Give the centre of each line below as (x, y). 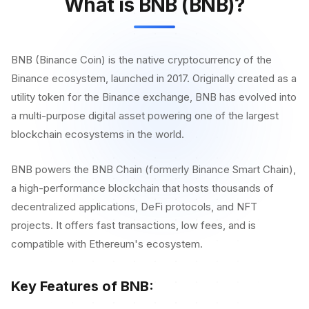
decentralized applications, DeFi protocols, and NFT (134, 207)
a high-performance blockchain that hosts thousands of (142, 188)
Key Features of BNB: (82, 286)
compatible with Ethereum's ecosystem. (107, 244)
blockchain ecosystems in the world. (98, 134)
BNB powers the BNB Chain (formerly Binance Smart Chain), (153, 169)
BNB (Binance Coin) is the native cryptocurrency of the (141, 60)
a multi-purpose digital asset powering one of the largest (145, 116)
